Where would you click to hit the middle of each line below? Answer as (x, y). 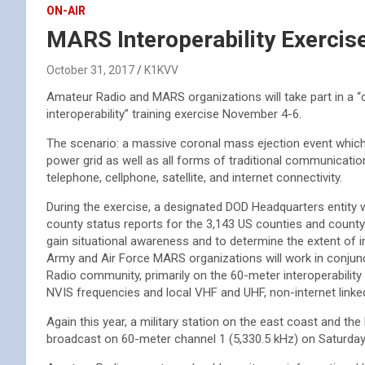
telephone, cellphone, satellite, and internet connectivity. (194, 178)
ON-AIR (66, 11)
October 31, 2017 (90, 70)
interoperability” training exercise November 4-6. (174, 114)
